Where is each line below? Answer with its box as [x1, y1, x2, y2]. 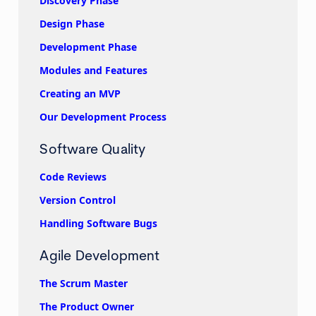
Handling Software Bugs [39, 217, 158, 231]
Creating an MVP [39, 87, 121, 101]
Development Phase [39, 40, 138, 54]
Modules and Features [39, 63, 148, 78]
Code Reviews [39, 170, 107, 184]
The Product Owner [39, 300, 135, 314]
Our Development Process [39, 110, 167, 124]
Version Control [39, 193, 116, 207]
